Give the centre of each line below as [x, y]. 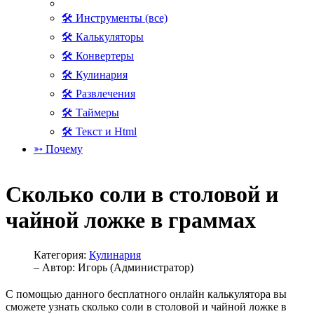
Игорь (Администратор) [136, 267]
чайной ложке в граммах [131, 220]
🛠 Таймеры [90, 112]
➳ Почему [58, 149]
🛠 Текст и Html [99, 131]
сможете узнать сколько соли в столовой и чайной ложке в [146, 306]
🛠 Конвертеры [98, 56]
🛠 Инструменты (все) [115, 18]
